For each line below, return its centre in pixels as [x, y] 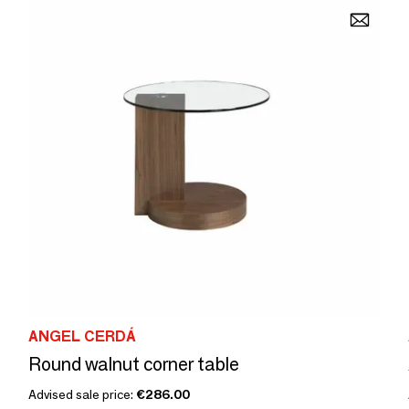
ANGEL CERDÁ [82, 336]
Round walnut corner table [134, 364]
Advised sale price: [82, 394]
